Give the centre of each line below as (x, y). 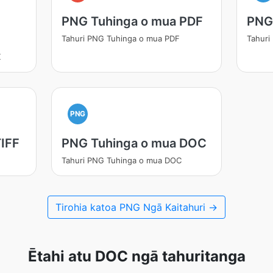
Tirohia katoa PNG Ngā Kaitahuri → (136, 207)
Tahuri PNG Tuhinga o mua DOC (121, 160)
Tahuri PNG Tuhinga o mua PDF (120, 38)
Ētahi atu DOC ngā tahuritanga (136, 256)
